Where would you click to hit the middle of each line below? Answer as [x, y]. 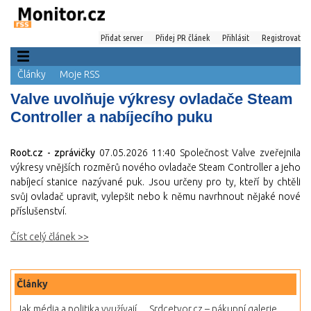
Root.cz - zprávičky [53, 153]
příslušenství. [39, 211]
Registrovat [281, 37]
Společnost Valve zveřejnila [238, 153]
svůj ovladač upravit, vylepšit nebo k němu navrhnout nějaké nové [155, 196]
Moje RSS [79, 74]
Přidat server [122, 37]
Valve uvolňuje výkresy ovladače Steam [152, 99]
